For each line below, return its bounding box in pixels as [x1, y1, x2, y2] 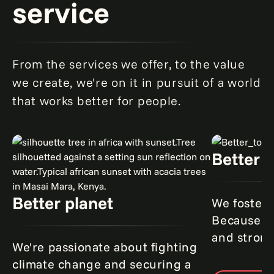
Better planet [12, 192, 113, 213]
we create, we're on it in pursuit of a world [12, 75, 261, 90]
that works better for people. [12, 93, 181, 108]
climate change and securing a [12, 256, 191, 272]
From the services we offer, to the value [12, 56, 245, 72]
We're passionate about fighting [12, 239, 198, 254]
